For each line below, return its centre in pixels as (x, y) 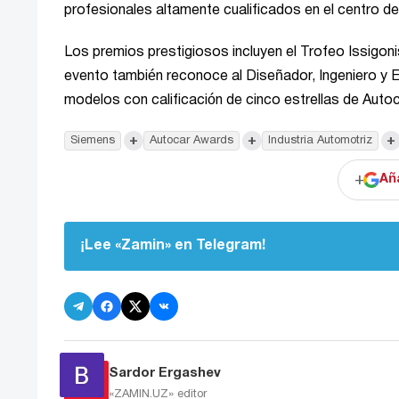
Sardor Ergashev (165, 373)
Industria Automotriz (320, 141)
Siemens (93, 141)
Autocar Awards (191, 141)
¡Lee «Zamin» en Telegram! (173, 246)
